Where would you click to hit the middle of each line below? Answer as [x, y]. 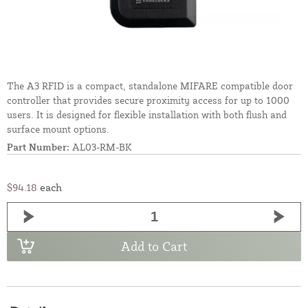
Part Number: [38, 146]
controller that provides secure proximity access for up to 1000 [148, 100]
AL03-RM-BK [101, 146]
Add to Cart [154, 246]
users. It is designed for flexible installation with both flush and [147, 114]
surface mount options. [58, 129]
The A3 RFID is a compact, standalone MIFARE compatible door [150, 85]
